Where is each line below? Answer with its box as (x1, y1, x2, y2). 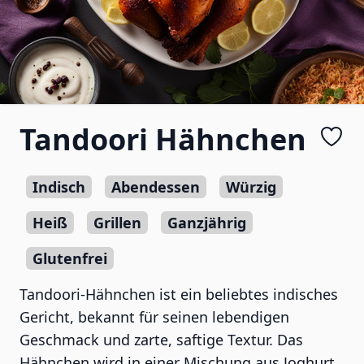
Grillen (93, 213, 141, 232)
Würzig (226, 177, 276, 197)
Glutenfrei (32, 249, 107, 268)
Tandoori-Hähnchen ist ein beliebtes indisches (19, 284, 338, 304)
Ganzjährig (167, 213, 246, 232)
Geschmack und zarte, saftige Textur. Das (19, 330, 303, 349)
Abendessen (111, 177, 200, 197)
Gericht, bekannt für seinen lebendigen (19, 307, 289, 327)
